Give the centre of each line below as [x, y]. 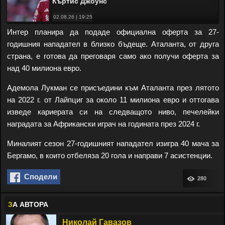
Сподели [39, 177]
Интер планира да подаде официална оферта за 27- [113, 32]
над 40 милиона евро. [44, 68]
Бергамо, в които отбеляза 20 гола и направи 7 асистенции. [110, 155]
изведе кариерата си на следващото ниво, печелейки [113, 112]
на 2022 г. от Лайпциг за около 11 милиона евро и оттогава [113, 100]
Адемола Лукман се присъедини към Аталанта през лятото [113, 88]
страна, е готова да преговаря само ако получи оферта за [113, 56]
